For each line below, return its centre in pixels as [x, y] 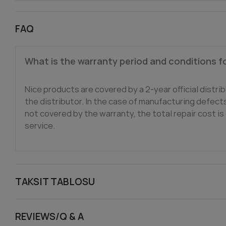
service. [40, 125]
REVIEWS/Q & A [49, 216]
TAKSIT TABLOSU [55, 181]
